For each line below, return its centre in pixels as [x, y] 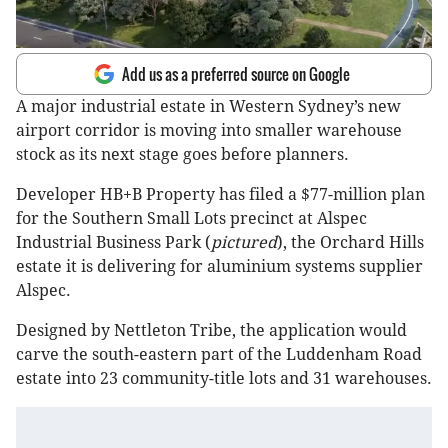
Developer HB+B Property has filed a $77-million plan [220, 195]
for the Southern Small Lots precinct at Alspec [191, 219]
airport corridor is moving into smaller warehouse [209, 131]
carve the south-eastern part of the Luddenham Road [219, 355]
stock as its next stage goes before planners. [182, 155]
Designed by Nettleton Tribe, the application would [211, 331]
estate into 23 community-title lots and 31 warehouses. [224, 379]
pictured [244, 243]
